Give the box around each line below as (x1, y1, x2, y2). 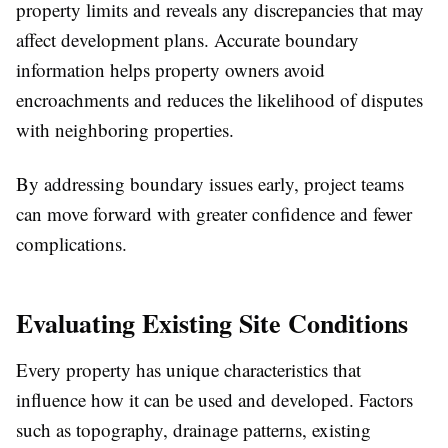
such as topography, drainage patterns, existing (16, 417, 371, 442)
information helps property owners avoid (16, 57, 325, 82)
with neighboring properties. (16, 117, 234, 142)
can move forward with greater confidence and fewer (16, 201, 412, 226)
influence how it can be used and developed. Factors (16, 387, 413, 412)
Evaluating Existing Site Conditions (16, 304, 408, 342)
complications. (16, 231, 127, 256)
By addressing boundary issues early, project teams (16, 171, 404, 196)
